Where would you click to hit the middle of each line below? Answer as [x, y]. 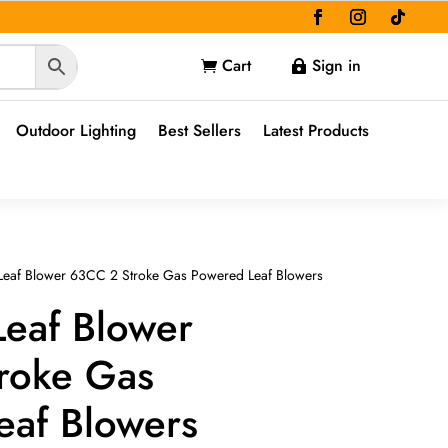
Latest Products [315, 130]
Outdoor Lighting [75, 130]
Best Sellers [199, 130]
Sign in [337, 65]
